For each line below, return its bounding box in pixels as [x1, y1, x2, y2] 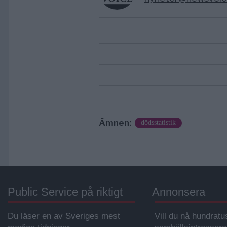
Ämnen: [98, 118, 131, 128]
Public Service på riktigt [8, 185, 123, 199]
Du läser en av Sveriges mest [8, 211, 120, 221]
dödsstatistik [140, 118, 176, 126]
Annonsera [152, 185, 205, 199]
